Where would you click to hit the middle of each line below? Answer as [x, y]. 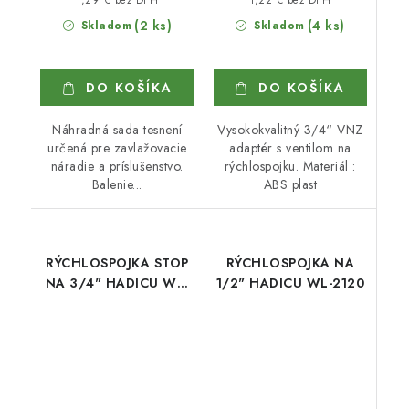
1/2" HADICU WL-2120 [290, 283]
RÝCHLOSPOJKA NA [290, 262]
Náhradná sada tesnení [117, 129]
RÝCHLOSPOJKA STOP [117, 262]
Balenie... [117, 184]
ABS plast [290, 184]
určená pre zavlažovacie [117, 147]
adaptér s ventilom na [290, 147]
